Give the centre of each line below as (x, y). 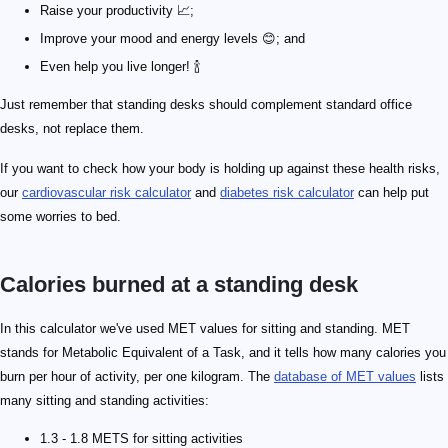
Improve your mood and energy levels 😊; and (172, 38)
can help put (391, 192)
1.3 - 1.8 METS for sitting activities (141, 438)
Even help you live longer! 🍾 (120, 66)
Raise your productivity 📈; (117, 10)
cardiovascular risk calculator (106, 192)
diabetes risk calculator (287, 192)
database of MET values (345, 376)
